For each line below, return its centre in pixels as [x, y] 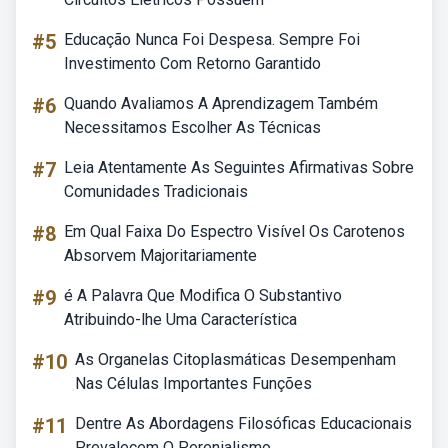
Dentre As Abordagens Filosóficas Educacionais [243, 423]
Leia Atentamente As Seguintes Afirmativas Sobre [239, 167]
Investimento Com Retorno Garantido [192, 63]
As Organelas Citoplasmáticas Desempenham [235, 359]
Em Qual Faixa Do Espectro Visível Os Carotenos [234, 231]
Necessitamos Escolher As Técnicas [192, 127]
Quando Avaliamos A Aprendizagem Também [221, 103]
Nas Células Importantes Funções [193, 383]
